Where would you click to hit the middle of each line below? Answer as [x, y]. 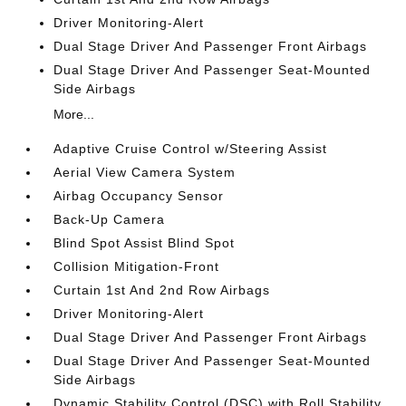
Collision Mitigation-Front [137, 266]
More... [74, 114]
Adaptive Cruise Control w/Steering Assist [191, 149]
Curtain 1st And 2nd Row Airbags [162, 290]
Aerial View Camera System [145, 172]
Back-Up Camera [110, 219]
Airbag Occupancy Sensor [139, 196]
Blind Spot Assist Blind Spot [145, 243]
